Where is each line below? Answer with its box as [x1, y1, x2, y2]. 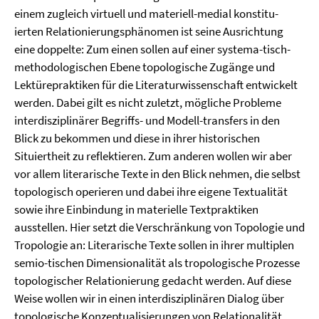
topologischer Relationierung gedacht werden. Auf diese [14, 273, 291, 288]
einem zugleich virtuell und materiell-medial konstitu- [14, 6, 278, 21]
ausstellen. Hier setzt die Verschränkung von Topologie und [14, 219, 305, 235]
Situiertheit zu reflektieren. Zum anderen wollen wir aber [14, 148, 292, 164]
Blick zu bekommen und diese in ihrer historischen [14, 130, 260, 146]
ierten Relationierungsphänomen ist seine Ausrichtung [14, 23, 283, 39]
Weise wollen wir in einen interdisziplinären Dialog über [14, 291, 284, 306]
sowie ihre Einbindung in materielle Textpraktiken [14, 202, 258, 217]
